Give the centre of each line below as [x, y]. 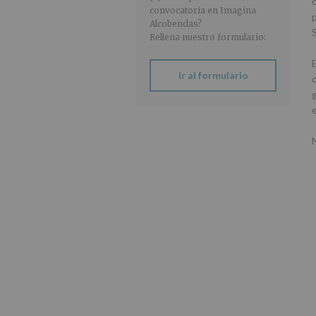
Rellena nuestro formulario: [208, 37]
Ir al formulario [213, 75]
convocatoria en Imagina [203, 11]
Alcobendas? [176, 24]
